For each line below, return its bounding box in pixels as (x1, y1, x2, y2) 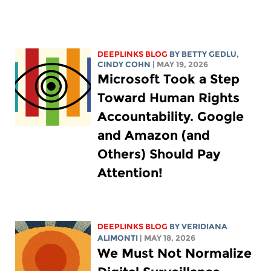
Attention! (97, 165, 163, 180)
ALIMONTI (97, 233, 139, 243)
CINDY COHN (97, 59, 151, 69)
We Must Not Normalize (97, 245, 252, 261)
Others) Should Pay (97, 146, 221, 162)
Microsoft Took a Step (97, 71, 240, 87)
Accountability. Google (97, 108, 244, 124)
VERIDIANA (181, 221, 228, 231)
